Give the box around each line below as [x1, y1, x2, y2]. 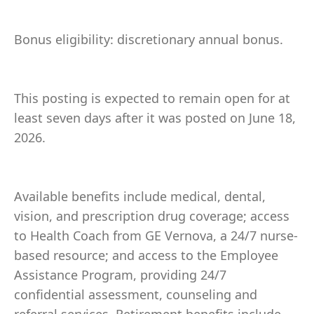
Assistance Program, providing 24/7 [14, 266, 226, 283]
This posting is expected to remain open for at [14, 90, 290, 107]
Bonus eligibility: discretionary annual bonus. [14, 31, 283, 48]
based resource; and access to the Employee [14, 247, 278, 264]
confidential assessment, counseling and [14, 286, 257, 303]
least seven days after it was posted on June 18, [14, 109, 296, 126]
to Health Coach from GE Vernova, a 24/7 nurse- [14, 227, 298, 244]
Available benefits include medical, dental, [14, 188, 266, 205]
